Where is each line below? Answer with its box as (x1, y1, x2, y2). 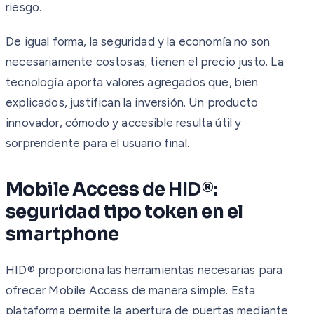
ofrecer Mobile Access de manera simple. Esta (6, 282, 256, 297)
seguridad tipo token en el (6, 200, 243, 224)
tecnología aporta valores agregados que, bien (6, 74, 259, 89)
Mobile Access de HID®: (6, 177, 217, 201)
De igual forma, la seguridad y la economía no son (6, 34, 271, 48)
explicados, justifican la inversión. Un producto (6, 95, 259, 109)
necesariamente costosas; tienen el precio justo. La (6, 54, 284, 69)
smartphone (6, 222, 119, 246)
